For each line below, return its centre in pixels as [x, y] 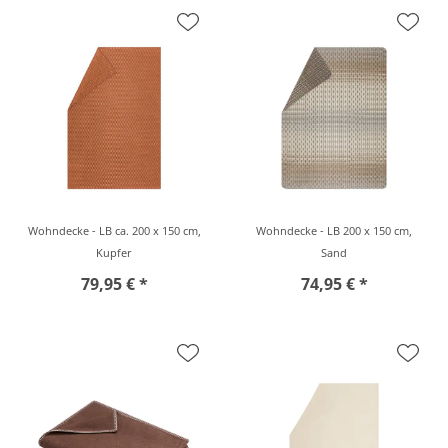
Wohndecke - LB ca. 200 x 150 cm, [114, 230]
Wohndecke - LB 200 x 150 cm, [334, 230]
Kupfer [114, 252]
